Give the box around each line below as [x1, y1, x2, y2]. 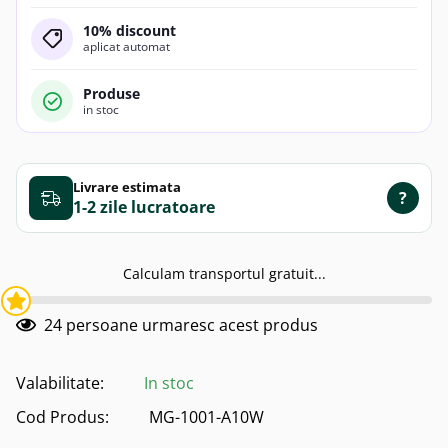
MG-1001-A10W [149, 406, 264, 429]
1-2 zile [73, 195, 127, 218]
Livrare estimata [73, 177, 181, 196]
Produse [83, 83, 141, 103]
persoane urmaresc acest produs [62, 314, 318, 337]
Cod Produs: [16, 406, 109, 429]
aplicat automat [83, 38, 171, 56]
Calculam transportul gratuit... [122, 264, 326, 284]
